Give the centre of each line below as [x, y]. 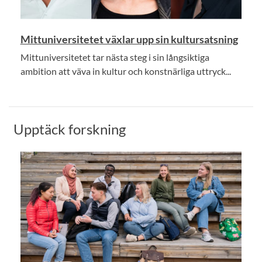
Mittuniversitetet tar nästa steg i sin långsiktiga [115, 57]
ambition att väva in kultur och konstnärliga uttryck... [125, 71]
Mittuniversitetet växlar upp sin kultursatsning [129, 39]
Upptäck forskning [70, 129]
